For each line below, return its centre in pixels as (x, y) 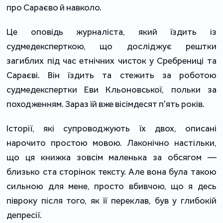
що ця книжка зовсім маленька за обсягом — (111, 158)
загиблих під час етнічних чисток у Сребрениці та (111, 61)
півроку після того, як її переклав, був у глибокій (111, 201)
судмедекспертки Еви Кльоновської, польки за (111, 90)
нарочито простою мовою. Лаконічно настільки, (111, 143)
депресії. (24, 215)
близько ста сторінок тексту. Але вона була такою (111, 172)
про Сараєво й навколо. (54, 8)
